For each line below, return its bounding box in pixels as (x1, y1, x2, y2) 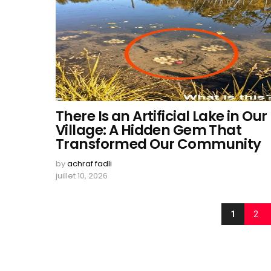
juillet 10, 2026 (56, 170, 108, 181)
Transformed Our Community (56, 134, 261, 154)
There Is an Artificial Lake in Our (56, 106, 267, 126)
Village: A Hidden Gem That (56, 120, 242, 140)
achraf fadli (67, 158, 112, 169)
